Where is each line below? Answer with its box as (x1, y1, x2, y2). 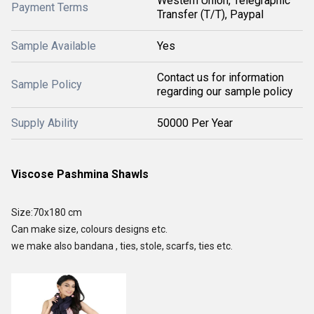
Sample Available (11, 39, 96, 53)
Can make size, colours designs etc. (11, 223, 168, 235)
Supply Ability (11, 116, 78, 130)
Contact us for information (157, 70, 284, 84)
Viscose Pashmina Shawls (11, 167, 149, 181)
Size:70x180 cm (11, 206, 84, 218)
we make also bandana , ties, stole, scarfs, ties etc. (11, 240, 233, 252)
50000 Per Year (157, 116, 233, 130)
